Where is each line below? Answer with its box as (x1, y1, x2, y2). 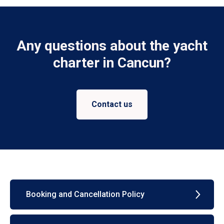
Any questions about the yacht (16, 37, 207, 54)
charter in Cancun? (53, 54, 171, 71)
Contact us (91, 99, 132, 109)
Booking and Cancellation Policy (26, 189, 144, 199)
